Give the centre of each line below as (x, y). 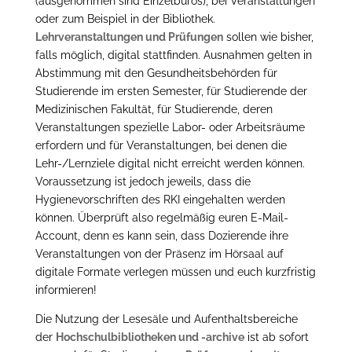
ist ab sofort (276, 337)
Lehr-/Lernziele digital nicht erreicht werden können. (170, 163)
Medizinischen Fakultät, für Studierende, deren (154, 109)
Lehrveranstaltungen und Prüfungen (129, 37)
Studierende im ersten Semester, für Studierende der (171, 91)
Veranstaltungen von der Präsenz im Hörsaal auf (159, 253)
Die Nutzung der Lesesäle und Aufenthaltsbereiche (166, 319)
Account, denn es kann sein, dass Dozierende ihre (161, 235)
